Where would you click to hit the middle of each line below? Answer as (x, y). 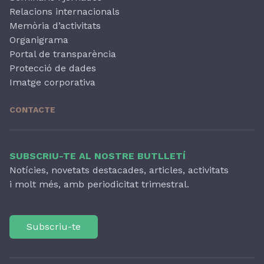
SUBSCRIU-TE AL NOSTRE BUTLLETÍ (98, 156)
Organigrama (39, 39)
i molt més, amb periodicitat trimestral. (99, 184)
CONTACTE (32, 109)
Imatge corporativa (52, 82)
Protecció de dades (53, 68)
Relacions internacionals (65, 11)
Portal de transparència (63, 54)
